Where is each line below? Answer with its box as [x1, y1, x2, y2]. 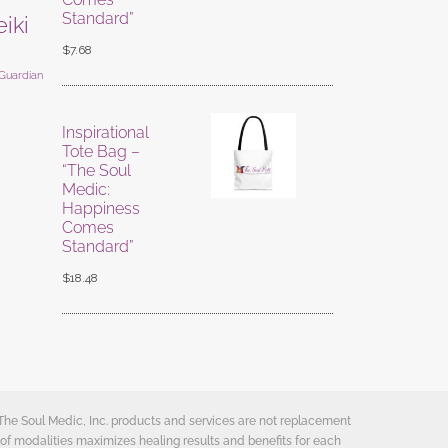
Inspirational [61, 123, 149, 143]
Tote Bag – [61, 142, 140, 162]
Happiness [61, 199, 140, 219]
